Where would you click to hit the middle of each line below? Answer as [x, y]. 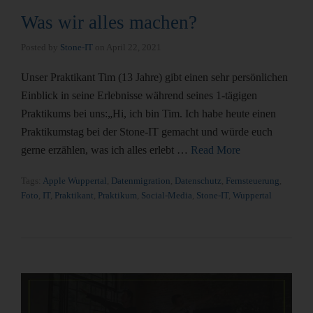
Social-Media [167, 195]
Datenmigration [141, 181]
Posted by [41, 47]
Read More [216, 150]
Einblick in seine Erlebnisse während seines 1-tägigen [139, 95]
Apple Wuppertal [75, 181]
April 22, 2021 [134, 47]
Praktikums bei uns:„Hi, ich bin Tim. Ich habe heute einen [148, 114]
